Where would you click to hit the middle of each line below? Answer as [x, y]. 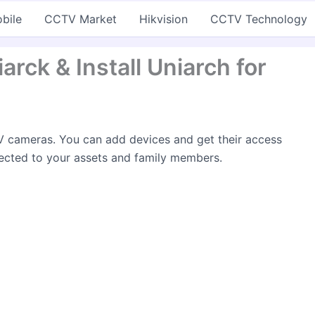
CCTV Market [81, 19]
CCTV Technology [259, 19]
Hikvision [163, 19]
